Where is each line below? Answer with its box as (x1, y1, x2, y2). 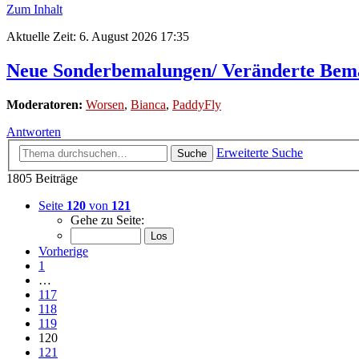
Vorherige (38, 244, 88, 259)
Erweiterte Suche (216, 146, 303, 160)
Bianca (131, 97, 166, 111)
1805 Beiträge (6, 171, 78, 186)
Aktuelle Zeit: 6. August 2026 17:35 (6, 29, 189, 43)
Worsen (86, 97, 124, 111)
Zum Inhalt (6, 2, 63, 16)
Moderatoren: (6, 97, 83, 111)
